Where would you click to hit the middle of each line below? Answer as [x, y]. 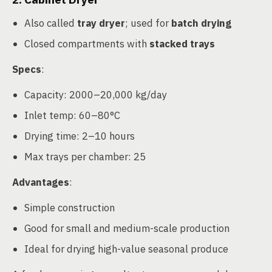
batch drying [201, 23]
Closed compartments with [87, 44]
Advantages [41, 182]
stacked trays [182, 44]
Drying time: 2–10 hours [80, 136]
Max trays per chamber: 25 [85, 157]
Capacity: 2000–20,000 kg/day [96, 95]
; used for [148, 23]
